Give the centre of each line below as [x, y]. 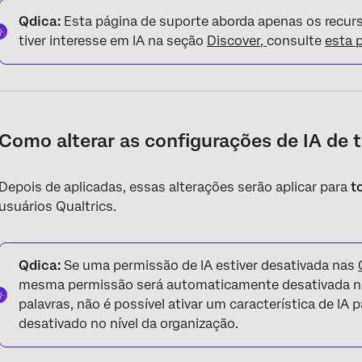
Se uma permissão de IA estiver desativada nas [210, 265]
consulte [296, 41]
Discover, [237, 41]
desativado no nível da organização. [129, 324]
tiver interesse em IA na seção [113, 41]
